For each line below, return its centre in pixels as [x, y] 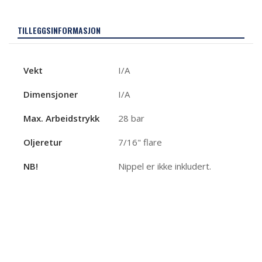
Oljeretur [43, 142]
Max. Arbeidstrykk [61, 118]
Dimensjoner [51, 94]
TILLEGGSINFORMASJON [59, 30]
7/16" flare [140, 142]
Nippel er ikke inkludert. [165, 166]
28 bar [131, 118]
